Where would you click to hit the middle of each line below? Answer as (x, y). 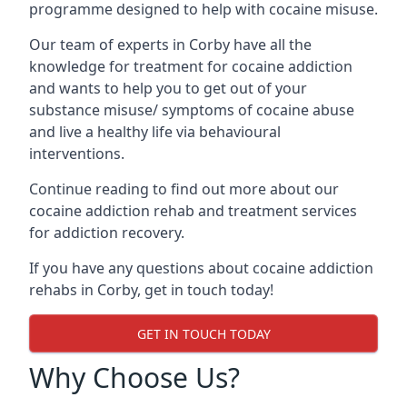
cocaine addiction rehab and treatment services (193, 211)
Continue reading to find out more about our (184, 189)
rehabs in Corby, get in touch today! (151, 290)
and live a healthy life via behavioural (155, 132)
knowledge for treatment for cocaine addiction (191, 66)
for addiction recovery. (107, 233)
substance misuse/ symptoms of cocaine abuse (192, 110)
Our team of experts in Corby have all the (170, 45)
